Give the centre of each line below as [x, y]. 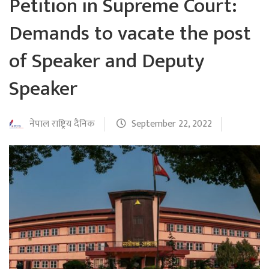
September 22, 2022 [172, 124]
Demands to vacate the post [130, 33]
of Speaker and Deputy [107, 61]
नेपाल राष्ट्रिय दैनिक [62, 124]
